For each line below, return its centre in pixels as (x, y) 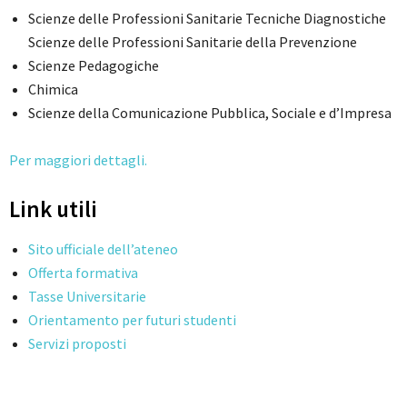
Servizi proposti (77, 343)
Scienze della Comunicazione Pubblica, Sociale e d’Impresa (210, 112)
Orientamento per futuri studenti (132, 319)
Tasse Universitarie (87, 296)
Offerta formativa (83, 272)
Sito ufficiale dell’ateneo (103, 248)
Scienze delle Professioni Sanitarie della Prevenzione (193, 41)
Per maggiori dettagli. (78, 159)
